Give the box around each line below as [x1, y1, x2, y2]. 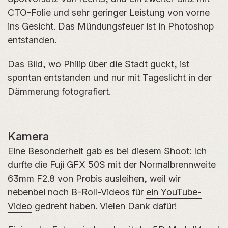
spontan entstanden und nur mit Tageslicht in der [8, 72, 212, 83]
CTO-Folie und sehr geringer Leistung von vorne [8, 7, 210, 18]
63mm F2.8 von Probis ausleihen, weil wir [8, 173, 181, 184]
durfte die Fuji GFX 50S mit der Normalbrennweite [8, 159, 216, 170]
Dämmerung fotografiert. [8, 86, 111, 97]
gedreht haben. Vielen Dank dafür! [32, 201, 177, 211]
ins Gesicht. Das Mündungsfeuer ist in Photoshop [8, 21, 214, 32]
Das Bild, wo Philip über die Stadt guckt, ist [8, 59, 189, 69]
